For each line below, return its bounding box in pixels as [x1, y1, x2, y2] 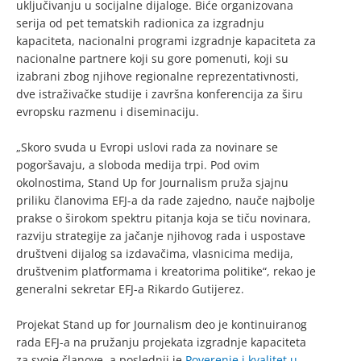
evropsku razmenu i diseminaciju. [16, 104, 199, 120]
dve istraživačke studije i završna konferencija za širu [16, 86, 303, 102]
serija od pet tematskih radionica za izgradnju [16, 15, 264, 31]
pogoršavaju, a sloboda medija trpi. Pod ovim [16, 157, 259, 173]
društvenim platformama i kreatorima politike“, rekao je [16, 263, 316, 280]
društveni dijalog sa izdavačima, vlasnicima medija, [16, 246, 293, 262]
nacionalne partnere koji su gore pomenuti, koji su [16, 51, 288, 67]
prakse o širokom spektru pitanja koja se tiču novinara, [16, 210, 311, 226]
